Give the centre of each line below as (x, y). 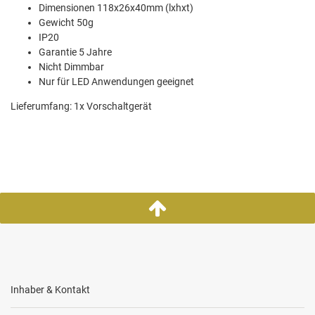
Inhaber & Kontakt (50, 290)
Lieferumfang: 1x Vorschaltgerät (81, 107)
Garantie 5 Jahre (75, 52)
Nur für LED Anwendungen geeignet (116, 82)
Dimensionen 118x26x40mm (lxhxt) (116, 8)
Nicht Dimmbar (71, 67)
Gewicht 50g (66, 23)
